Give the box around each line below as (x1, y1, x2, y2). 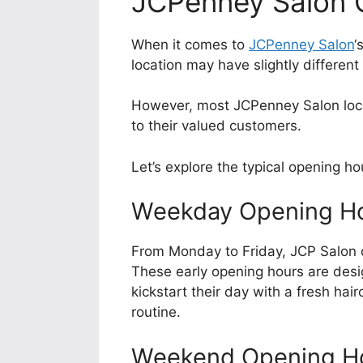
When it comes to (131, 36, 249, 53)
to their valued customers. (131, 117, 301, 135)
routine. (131, 304, 181, 321)
